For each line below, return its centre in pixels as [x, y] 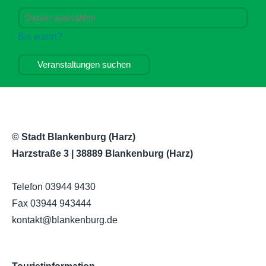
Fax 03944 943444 [52, 204]
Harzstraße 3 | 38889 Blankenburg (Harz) [102, 154]
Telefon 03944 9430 [54, 187]
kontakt [27, 220]
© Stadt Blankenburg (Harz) [74, 137]
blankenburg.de [85, 220]
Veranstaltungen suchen [84, 65]
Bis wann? [40, 37]
